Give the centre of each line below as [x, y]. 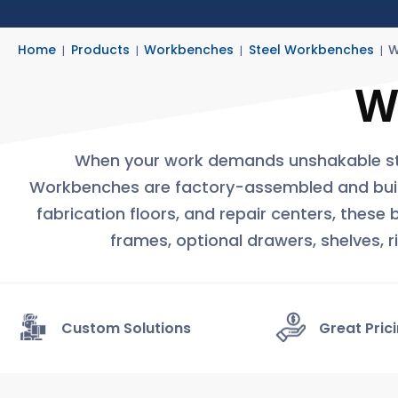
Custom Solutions [126, 328]
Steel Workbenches [311, 50]
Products [100, 50]
